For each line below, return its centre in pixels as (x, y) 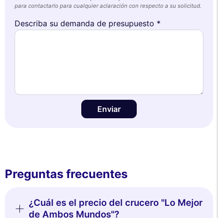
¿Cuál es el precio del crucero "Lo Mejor (115, 202)
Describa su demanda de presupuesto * (88, 23)
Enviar (109, 109)
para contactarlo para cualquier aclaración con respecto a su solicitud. (108, 6)
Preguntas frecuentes (66, 174)
